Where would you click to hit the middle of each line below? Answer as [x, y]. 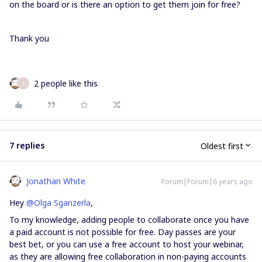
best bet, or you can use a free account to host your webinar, [127, 244]
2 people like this [66, 83]
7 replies [27, 145]
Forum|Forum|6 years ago [207, 182]
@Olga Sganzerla [58, 203]
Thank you [29, 38]
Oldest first [222, 146]
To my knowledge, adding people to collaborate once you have [129, 220]
